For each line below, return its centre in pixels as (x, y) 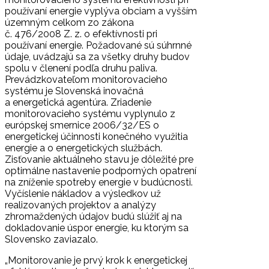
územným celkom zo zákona (69, 22)
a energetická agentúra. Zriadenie (78, 102)
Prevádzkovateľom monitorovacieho (86, 79)
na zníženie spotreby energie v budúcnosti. (99, 182)
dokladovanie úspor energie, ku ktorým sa (97, 228)
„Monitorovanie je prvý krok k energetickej (96, 260)
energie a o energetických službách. (83, 148)
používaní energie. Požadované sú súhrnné (98, 45)
